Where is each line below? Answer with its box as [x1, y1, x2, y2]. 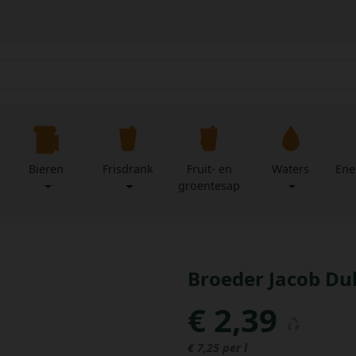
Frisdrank [102, 161, 153, 177]
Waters [272, 161, 310, 177]
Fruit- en [186, 161, 232, 177]
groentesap [178, 178, 241, 194]
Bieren [29, 161, 64, 177]
